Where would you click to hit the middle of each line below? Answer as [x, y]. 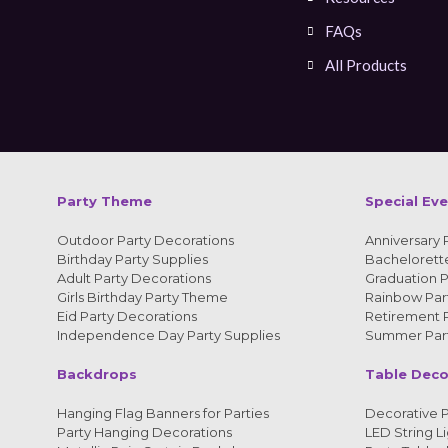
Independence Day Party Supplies [168, 334]
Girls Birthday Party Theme [142, 296]
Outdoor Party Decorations [145, 239]
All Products [365, 64]
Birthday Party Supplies [132, 258]
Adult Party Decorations [134, 277]
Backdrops [97, 373]
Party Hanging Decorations [144, 431]
